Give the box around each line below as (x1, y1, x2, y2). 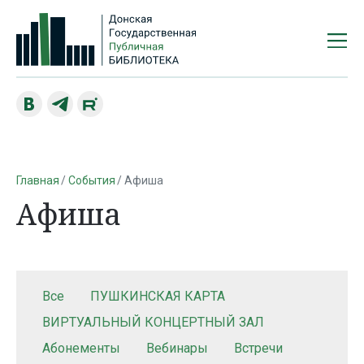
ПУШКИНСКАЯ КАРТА (90, 288, 225, 305)
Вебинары (146, 340, 208, 357)
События (67, 173, 115, 187)
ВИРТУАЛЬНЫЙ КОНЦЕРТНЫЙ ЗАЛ (42, 314, 264, 331)
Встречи (234, 340, 283, 357)
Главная (16, 173, 59, 187)
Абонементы (42, 340, 120, 357)
